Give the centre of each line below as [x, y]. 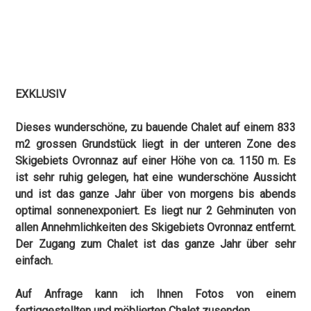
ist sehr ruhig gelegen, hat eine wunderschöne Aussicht [155, 177]
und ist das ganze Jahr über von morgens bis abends [155, 194]
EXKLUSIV [41, 94]
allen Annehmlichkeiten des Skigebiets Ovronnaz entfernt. [155, 227]
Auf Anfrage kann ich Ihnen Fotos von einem [155, 294]
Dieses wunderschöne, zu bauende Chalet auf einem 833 [155, 127]
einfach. [34, 260]
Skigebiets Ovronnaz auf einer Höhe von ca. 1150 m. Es [155, 160]
